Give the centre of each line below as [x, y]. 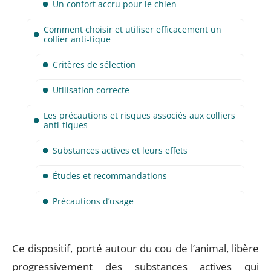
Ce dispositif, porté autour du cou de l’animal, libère [135, 248]
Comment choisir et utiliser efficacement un [132, 29]
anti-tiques [66, 125]
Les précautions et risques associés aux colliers [139, 115]
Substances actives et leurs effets [120, 150]
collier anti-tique [77, 39]
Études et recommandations [110, 175]
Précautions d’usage [93, 201]
